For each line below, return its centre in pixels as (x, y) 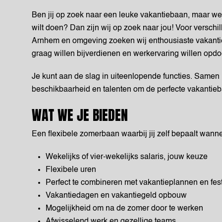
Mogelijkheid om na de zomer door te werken (124, 209)
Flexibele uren (71, 170)
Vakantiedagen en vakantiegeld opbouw (116, 196)
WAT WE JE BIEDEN (80, 115)
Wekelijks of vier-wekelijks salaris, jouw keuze (127, 157)
